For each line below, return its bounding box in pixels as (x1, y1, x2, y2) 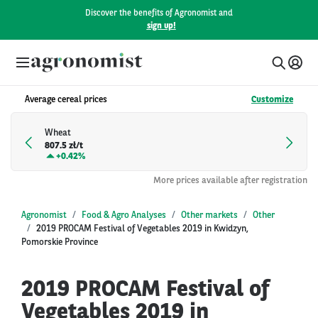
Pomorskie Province (21, 237, 98, 247)
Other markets (181, 210, 238, 220)
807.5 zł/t (45, 141, 83, 151)
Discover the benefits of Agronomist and (85, 9, 233, 18)
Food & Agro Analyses (82, 210, 166, 220)
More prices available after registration (153, 175, 307, 185)
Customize (251, 95, 293, 104)
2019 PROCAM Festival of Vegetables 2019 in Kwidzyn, (36, 224, 248, 234)
